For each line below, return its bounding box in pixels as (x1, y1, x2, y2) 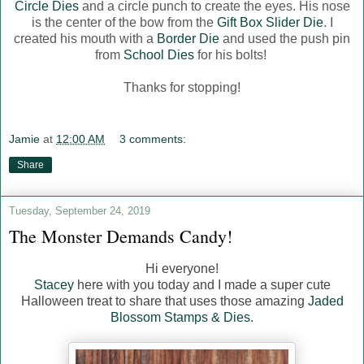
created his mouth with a (14, 32, 157, 46)
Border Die (157, 32, 219, 46)
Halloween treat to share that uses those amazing (20, 294, 308, 309)
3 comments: (119, 132, 187, 145)
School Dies (123, 48, 194, 63)
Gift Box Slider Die (216, 15, 323, 30)
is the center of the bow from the (31, 15, 217, 30)
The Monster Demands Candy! (9, 223, 232, 248)
